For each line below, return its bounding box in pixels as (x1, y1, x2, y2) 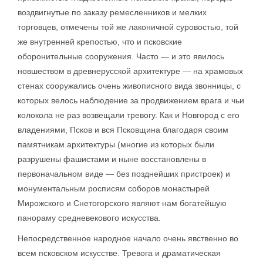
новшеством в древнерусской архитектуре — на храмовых (18, 66, 243, 76)
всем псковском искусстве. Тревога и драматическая (18, 248, 221, 258)
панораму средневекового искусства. (18, 213, 161, 222)
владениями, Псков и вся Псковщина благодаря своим (18, 124, 228, 134)
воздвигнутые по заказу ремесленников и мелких (18, 7, 207, 17)
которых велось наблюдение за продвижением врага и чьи (18, 95, 244, 105)
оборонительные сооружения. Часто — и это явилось (18, 51, 224, 61)
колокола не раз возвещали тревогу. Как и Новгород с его (18, 110, 240, 120)
